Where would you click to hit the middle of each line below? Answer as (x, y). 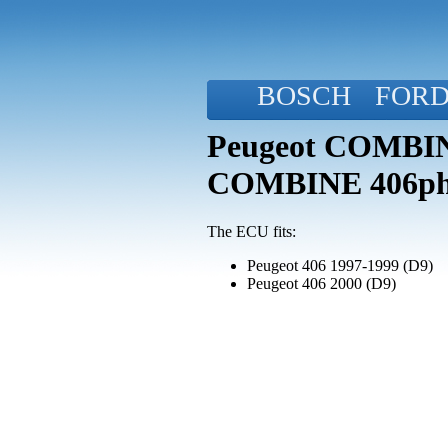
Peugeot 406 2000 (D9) (321, 284)
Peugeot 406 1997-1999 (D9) (340, 266)
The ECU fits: (251, 232)
